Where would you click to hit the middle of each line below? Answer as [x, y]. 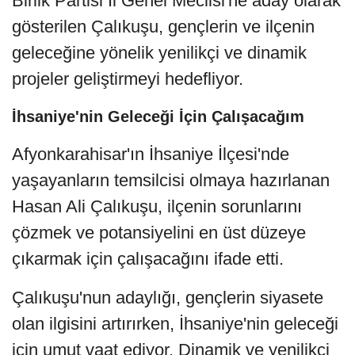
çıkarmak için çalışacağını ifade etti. [148, 258]
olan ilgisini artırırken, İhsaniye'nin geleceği [175, 323]
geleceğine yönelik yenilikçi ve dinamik [159, 52]
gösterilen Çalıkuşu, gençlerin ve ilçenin [163, 26]
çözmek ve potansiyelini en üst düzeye [159, 232]
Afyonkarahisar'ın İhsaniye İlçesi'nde [151, 154]
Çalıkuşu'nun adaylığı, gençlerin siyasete [168, 297]
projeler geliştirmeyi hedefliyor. [128, 78]
